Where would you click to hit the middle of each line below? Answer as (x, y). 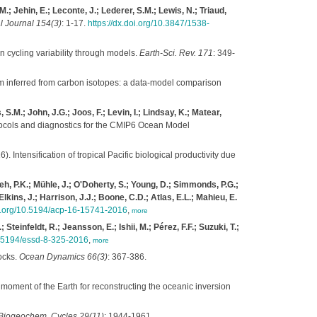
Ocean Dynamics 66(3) (63, 257)
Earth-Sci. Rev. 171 (176, 53)
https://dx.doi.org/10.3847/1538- (148, 23)
